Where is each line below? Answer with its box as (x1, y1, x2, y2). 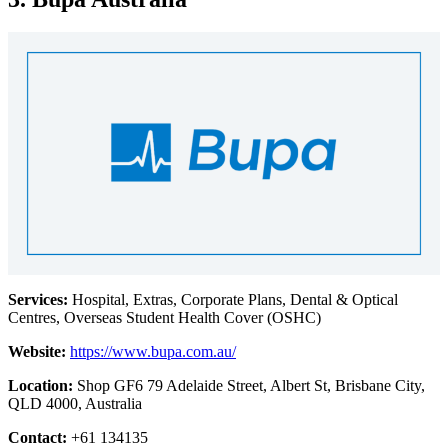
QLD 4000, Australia (8, 395, 142, 413)
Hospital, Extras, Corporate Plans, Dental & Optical (72, 291, 398, 309)
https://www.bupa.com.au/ (70, 343, 236, 361)
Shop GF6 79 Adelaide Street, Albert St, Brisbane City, (77, 377, 425, 395)
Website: (8, 343, 70, 361)
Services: (8, 291, 72, 309)
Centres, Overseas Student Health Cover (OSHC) (8, 309, 321, 327)
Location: (8, 377, 77, 395)
